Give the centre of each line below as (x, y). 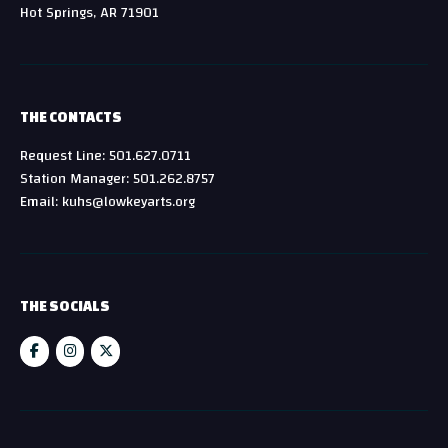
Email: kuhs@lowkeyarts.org (107, 201)
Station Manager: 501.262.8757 (117, 178)
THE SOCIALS (65, 305)
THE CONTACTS (71, 116)
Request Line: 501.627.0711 (105, 155)
